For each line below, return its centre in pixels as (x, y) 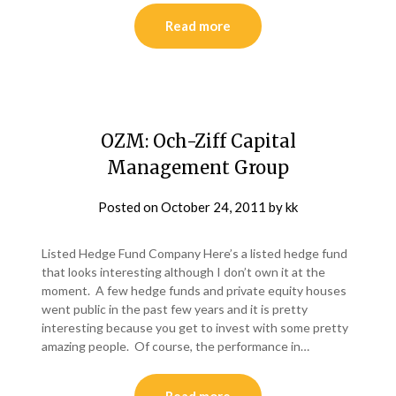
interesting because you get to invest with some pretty (195, 328)
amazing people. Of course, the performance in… (176, 346)
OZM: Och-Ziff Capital (198, 141)
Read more (198, 26)
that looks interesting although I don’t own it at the (184, 272)
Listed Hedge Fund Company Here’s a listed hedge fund (195, 254)
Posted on (129, 207)
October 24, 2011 (213, 207)
